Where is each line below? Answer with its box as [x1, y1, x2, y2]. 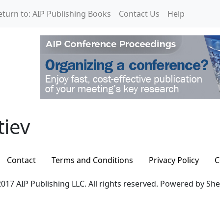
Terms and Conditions [51, 155, 133, 165]
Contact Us [119, 8, 160, 19]
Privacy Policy [148, 155, 199, 165]
